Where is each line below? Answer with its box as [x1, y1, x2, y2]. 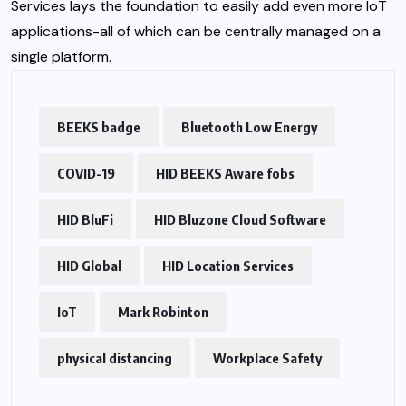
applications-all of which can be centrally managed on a [11, 21, 381, 41]
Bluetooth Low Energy [181, 118, 317, 135]
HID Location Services [162, 256, 294, 274]
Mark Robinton [118, 303, 208, 320]
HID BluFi [57, 210, 113, 227]
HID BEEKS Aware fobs [156, 164, 295, 181]
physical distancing [57, 349, 172, 366]
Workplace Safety [213, 349, 322, 366]
